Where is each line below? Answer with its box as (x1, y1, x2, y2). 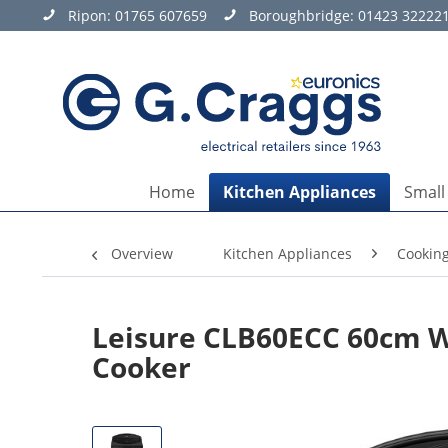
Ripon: (68, 6, 115, 25)
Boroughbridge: (249, 6, 358, 25)
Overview (111, 244, 173, 263)
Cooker (92, 348, 191, 386)
